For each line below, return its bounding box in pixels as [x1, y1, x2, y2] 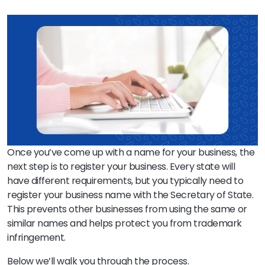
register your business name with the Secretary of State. [7, 188, 254, 202]
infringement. [7, 230, 66, 244]
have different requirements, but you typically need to [7, 173, 244, 188]
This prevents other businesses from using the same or [7, 202, 247, 216]
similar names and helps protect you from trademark [7, 216, 242, 230]
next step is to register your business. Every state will [7, 159, 235, 173]
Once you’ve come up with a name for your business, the [7, 145, 255, 159]
